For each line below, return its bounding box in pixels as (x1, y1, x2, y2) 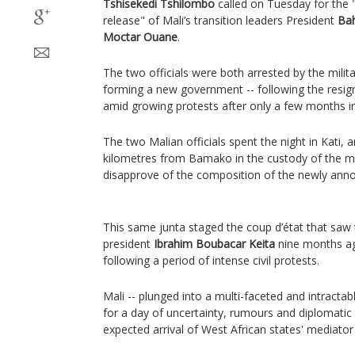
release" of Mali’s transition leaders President (103, 13, 338, 28)
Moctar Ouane (103, 29, 177, 44)
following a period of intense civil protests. (103, 253, 319, 268)
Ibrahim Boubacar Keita (154, 236, 275, 251)
